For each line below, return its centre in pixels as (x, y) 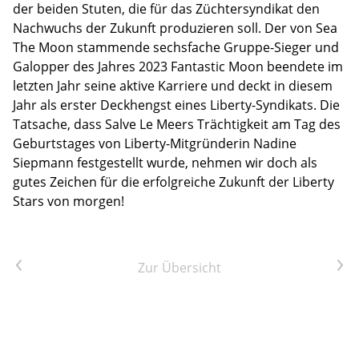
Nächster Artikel (295, 266)
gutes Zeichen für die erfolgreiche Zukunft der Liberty (173, 182)
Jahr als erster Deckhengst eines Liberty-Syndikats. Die (176, 105)
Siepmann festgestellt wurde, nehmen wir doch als (165, 162)
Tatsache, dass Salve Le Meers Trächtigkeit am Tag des (177, 124)
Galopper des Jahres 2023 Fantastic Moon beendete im (178, 66)
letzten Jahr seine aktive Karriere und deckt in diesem (173, 85)
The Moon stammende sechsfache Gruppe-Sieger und (176, 47)
